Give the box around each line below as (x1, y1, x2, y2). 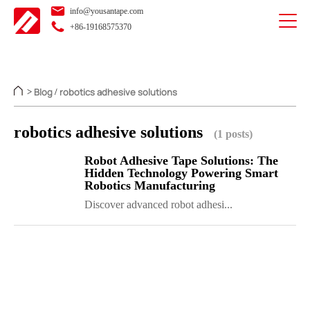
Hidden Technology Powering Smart (84, 166, 278, 181)
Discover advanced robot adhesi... (84, 199, 232, 211)
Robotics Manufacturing (84, 179, 215, 193)
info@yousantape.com (68, 6, 143, 16)
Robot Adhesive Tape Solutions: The (84, 154, 278, 168)
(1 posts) (214, 128, 253, 140)
